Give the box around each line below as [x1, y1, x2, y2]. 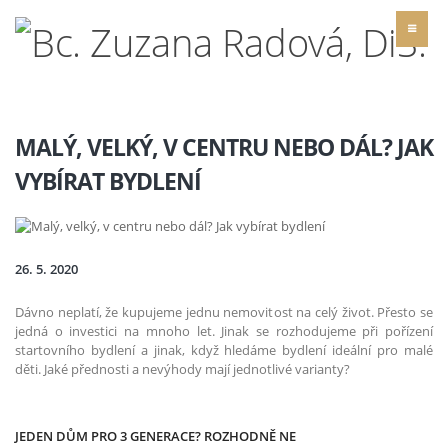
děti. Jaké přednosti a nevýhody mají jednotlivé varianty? [15, 359, 350, 378]
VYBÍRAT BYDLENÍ [15, 166, 201, 198]
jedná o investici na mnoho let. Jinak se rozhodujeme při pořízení [15, 321, 433, 340]
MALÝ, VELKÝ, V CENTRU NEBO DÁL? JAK [15, 132, 433, 164]
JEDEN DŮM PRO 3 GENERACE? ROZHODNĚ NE [15, 427, 296, 446]
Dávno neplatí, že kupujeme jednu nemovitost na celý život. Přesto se [15, 302, 433, 321]
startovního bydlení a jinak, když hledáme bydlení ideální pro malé [15, 340, 433, 359]
